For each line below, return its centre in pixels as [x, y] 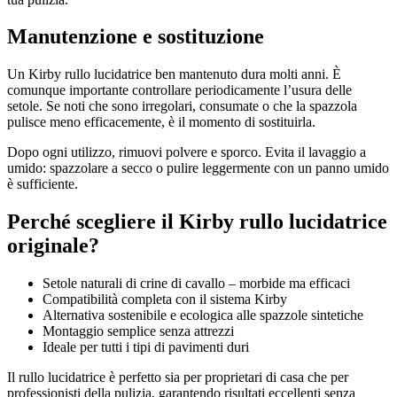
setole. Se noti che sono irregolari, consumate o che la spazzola [182, 106]
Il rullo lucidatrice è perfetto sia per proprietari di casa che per [178, 378]
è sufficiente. [43, 184]
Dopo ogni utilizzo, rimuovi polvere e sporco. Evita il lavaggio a [187, 152]
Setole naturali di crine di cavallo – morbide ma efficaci [196, 284]
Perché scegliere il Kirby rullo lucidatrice [197, 222]
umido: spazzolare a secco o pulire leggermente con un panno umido [198, 168]
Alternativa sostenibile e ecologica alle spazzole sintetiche [203, 315]
